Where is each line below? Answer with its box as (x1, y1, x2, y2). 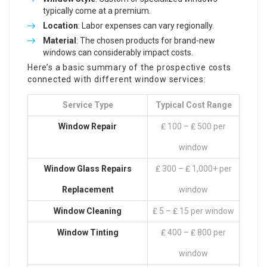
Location (43, 21, 78, 30)
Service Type (62, 100, 113, 110)
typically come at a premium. (43, 6, 151, 15)
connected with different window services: (27, 74, 206, 84)
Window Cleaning (54, 206, 122, 216)
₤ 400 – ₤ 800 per (161, 228, 226, 237)
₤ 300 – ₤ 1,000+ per (155, 164, 232, 173)
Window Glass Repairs (44, 164, 132, 173)
